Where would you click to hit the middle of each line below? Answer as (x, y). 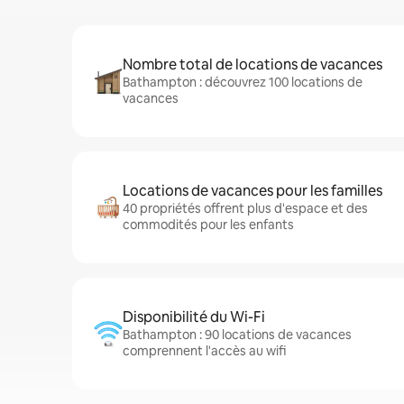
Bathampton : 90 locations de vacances (237, 335)
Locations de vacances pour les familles (252, 191)
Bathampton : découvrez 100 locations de (243, 82)
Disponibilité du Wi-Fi (194, 317)
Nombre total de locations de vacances (252, 64)
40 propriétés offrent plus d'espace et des (245, 208)
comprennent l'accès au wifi (204, 351)
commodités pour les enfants (208, 225)
